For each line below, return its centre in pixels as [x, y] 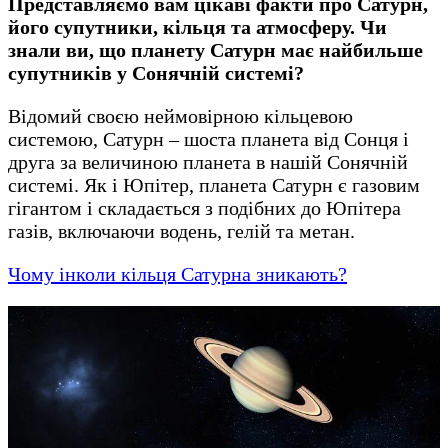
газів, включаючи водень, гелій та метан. [184, 230]
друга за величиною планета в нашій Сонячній [208, 161]
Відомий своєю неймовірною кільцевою [180, 115]
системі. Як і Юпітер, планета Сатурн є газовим [214, 184]
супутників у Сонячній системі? [156, 72]
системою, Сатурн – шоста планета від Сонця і [208, 138]
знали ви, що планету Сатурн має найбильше [215, 49]
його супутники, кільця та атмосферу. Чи [197, 26]
